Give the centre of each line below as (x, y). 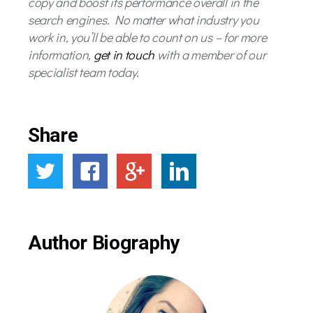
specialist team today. (83, 72)
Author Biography (104, 242)
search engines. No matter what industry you (144, 20)
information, (61, 54)
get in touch (124, 54)
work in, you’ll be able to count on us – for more (147, 37)
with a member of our (210, 54)
